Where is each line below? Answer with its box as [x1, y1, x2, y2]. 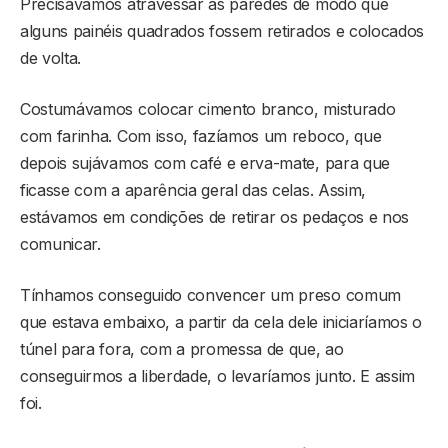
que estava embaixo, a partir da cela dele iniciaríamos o [20, 312, 423, 333]
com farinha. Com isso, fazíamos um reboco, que [20, 126, 382, 147]
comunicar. [20, 234, 101, 255]
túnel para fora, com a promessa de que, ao [20, 339, 344, 360]
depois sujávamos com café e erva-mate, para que [20, 153, 390, 174]
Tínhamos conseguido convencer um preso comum [20, 285, 401, 306]
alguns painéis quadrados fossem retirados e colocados [20, 21, 425, 42]
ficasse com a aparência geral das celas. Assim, [20, 180, 366, 201]
